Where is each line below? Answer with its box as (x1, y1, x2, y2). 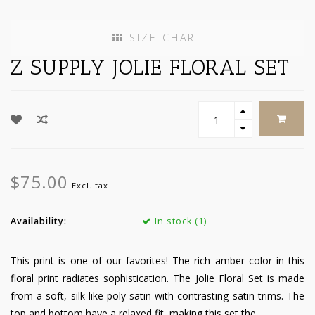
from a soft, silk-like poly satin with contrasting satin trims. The (11, 289, 304, 303)
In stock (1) (151, 215, 207, 228)
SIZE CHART (124, 31, 202, 45)
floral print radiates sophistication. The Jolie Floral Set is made (11, 271, 304, 285)
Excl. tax (72, 180, 108, 191)
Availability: (11, 215, 67, 228)
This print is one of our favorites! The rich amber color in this (11, 254, 304, 268)
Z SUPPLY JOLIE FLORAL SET (11, 55, 290, 81)
